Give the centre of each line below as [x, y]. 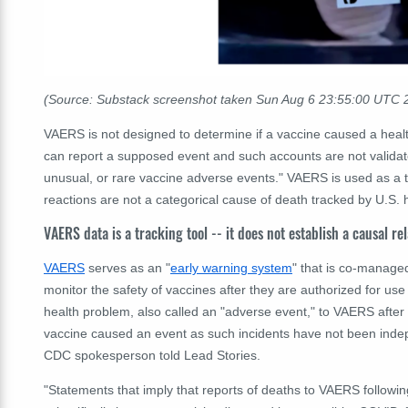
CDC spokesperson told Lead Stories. [152, 355]
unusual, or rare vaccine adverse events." [165, 178]
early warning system [231, 267]
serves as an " [127, 267]
